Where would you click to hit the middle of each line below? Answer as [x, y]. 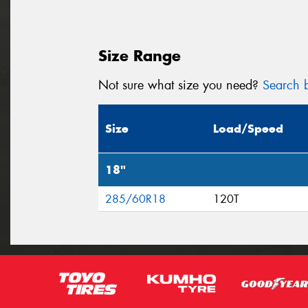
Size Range [140, 55]
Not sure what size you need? [180, 85]
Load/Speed [248, 129]
